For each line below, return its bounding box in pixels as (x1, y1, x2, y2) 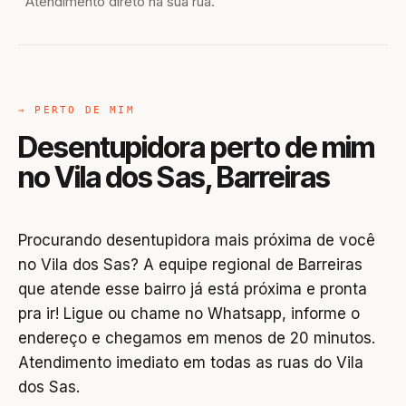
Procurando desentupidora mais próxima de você (18, 231, 375, 249)
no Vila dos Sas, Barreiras (18, 159, 331, 195)
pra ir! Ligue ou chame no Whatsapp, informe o (18, 304, 360, 323)
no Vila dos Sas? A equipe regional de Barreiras (18, 256, 362, 274)
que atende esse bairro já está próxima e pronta (18, 280, 367, 298)
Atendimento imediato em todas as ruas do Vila (18, 353, 363, 372)
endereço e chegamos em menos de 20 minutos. (18, 329, 375, 347)
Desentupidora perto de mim (18, 130, 375, 165)
